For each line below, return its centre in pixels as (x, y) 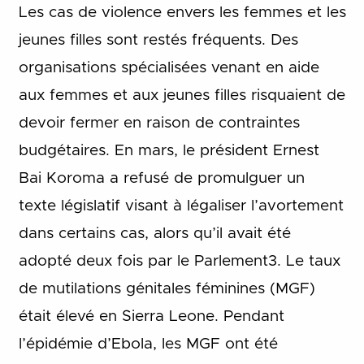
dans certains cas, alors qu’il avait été (154, 233)
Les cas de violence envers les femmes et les (182, 12)
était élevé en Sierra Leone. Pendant (151, 316)
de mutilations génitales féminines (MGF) (167, 288)
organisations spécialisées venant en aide (169, 67)
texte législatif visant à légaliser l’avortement (181, 206)
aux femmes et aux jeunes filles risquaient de (182, 95)
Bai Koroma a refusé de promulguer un (161, 178)
